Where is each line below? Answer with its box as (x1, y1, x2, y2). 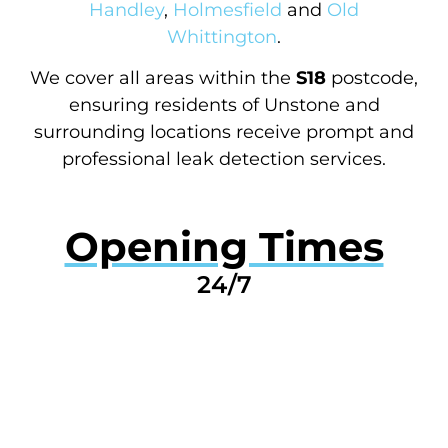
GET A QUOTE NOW (140, 333, 308, 353)
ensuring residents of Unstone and (68, 93, 380, 116)
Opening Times (64, 222, 384, 272)
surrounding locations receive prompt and (34, 120, 414, 143)
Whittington (167, 25, 277, 48)
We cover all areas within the (30, 66, 296, 89)
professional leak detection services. (62, 147, 386, 170)
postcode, (326, 66, 418, 89)
